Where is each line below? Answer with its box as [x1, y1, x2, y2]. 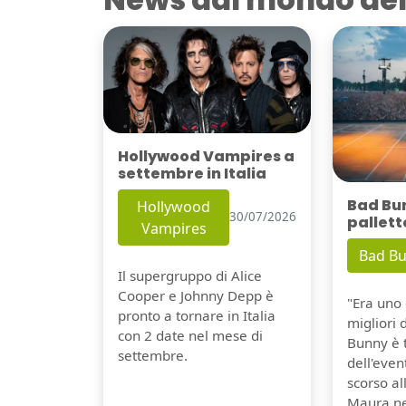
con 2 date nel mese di [118, 325, 263, 344]
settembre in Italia [118, 162, 266, 184]
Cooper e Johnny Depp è [118, 285, 274, 304]
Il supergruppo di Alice [118, 266, 262, 285]
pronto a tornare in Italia [118, 305, 275, 324]
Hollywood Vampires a [118, 145, 295, 167]
